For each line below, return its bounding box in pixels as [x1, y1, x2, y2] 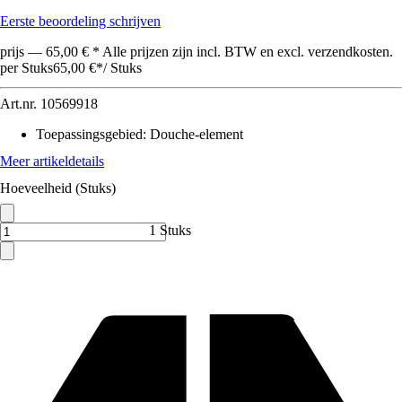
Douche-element [150, 127, 243, 142]
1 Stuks [149, 223, 191, 238]
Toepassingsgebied [36, 127, 143, 142]
